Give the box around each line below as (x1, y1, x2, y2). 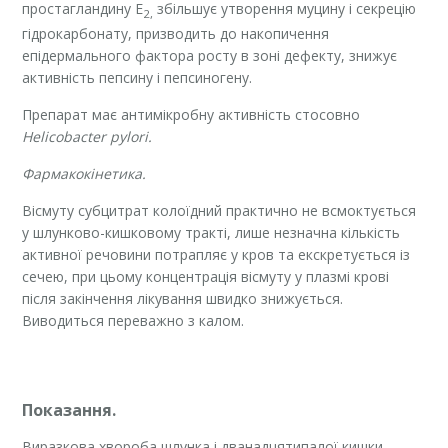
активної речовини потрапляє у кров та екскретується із (22, 245, 411, 265)
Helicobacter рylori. (22, 127, 153, 147)
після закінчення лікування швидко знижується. (22, 289, 348, 309)
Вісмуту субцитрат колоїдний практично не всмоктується (22, 201, 417, 221)
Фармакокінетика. (22, 164, 147, 184)
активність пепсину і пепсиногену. (22, 68, 253, 88)
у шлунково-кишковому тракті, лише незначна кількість (22, 223, 401, 243)
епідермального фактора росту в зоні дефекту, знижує (22, 46, 398, 66)
